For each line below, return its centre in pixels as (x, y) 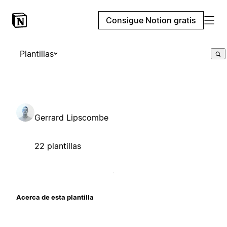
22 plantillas (58, 146)
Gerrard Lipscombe (71, 117)
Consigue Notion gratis (151, 20)
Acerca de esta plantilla (55, 197)
